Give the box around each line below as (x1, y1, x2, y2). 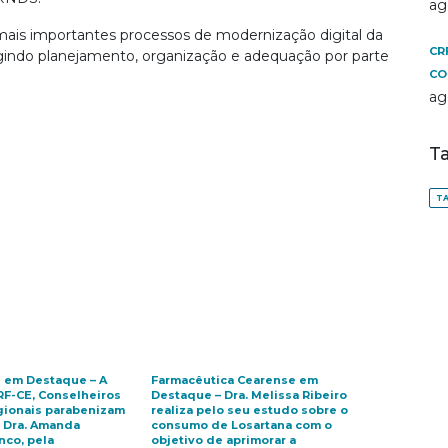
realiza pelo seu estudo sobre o (150, 403, 348, 417)
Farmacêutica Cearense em (150, 373, 318, 387)
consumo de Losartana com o (150, 418, 332, 432)
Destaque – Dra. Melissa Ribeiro (150, 388, 347, 402)
